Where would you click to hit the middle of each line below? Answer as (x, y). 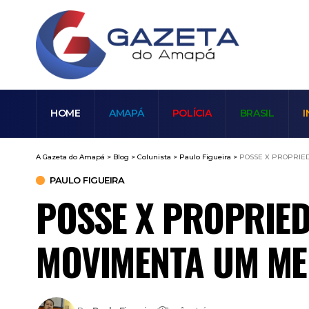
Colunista (154, 157)
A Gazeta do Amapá (70, 157)
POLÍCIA (192, 113)
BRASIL (257, 113)
